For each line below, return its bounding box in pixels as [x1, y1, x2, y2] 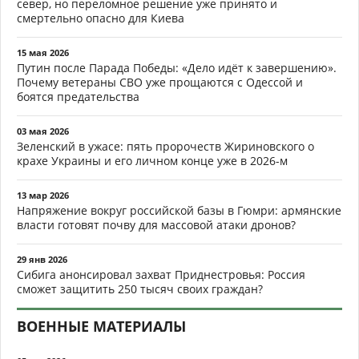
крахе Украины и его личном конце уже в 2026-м [17, 153, 288, 169]
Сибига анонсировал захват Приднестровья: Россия [17, 267, 305, 283]
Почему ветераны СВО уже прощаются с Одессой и [17, 75, 303, 91]
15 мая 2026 [17, 46, 69, 59]
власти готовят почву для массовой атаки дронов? [17, 217, 296, 233]
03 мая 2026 [17, 125, 69, 138]
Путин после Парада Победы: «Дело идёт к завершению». [17, 60, 337, 76]
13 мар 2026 [17, 189, 69, 202]
